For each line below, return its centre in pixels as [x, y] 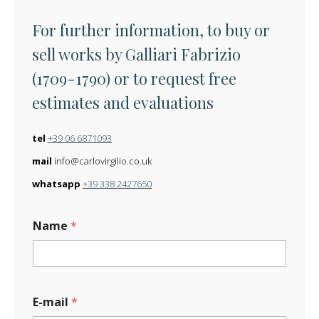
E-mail [52, 302]
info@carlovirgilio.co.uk [102, 161]
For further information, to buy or [151, 30]
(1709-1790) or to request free [134, 78]
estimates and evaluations [123, 102]
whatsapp [56, 183]
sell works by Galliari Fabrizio [136, 54]
